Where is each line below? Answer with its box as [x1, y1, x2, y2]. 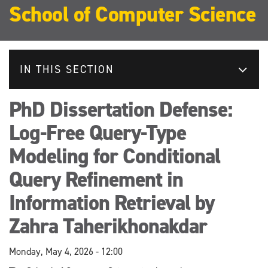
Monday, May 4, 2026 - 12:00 [9, 245, 123, 258]
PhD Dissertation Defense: [9, 95, 232, 124]
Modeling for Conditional [9, 141, 220, 170]
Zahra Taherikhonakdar [9, 211, 207, 240]
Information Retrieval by [9, 188, 214, 217]
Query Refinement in [9, 165, 183, 194]
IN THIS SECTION [20, 62, 114, 77]
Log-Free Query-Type [9, 118, 186, 147]
